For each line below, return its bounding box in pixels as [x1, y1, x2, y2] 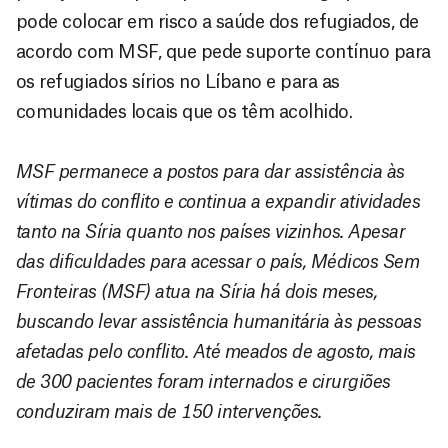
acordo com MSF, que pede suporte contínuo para [16, 42, 431, 61]
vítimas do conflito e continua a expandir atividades [16, 192, 421, 211]
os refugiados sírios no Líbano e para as [16, 72, 340, 91]
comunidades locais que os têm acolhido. [16, 102, 353, 121]
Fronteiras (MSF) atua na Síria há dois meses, [16, 282, 378, 301]
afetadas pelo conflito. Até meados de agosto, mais [16, 342, 416, 361]
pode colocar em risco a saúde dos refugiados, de [16, 12, 419, 31]
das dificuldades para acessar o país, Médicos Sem [16, 252, 420, 271]
